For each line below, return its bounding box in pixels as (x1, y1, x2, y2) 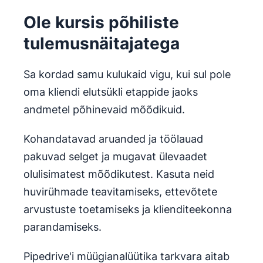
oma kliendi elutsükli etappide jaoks (23, 86, 198, 99)
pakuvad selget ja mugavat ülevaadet (23, 150, 207, 163)
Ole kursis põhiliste (23, 12, 179, 33)
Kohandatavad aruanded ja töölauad (23, 133, 203, 146)
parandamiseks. (23, 221, 102, 234)
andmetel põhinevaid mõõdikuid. (23, 103, 185, 116)
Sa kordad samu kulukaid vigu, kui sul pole (23, 68, 231, 81)
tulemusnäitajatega (23, 33, 180, 54)
